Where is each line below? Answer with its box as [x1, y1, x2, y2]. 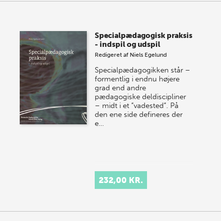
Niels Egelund [130, 51, 167, 59]
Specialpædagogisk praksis [95, 31, 193, 40]
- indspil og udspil [95, 40, 161, 49]
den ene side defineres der [95, 110, 183, 119]
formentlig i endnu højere [95, 74, 180, 84]
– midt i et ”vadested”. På [95, 101, 179, 110]
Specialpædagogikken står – [95, 66, 191, 75]
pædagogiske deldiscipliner [95, 92, 186, 102]
